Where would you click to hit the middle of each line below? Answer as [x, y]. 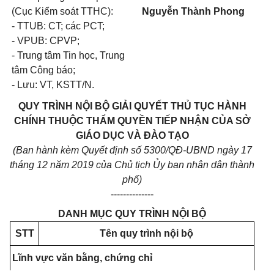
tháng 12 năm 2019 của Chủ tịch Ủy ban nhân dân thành [132, 165]
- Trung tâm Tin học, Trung [68, 55]
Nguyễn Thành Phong [193, 11]
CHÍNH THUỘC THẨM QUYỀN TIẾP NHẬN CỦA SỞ [132, 121]
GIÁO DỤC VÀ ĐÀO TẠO [132, 135]
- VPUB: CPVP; [46, 41]
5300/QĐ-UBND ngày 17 [198, 150]
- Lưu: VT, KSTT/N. [53, 85]
